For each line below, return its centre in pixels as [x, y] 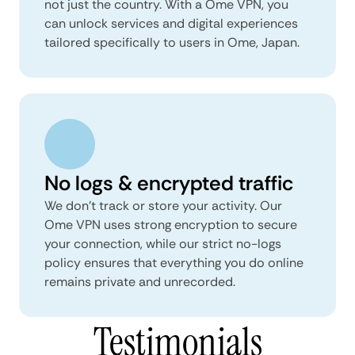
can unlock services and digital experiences [171, 23]
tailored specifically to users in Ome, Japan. [172, 42]
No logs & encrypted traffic [169, 183]
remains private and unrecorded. [140, 282]
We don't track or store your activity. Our [163, 206]
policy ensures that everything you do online [174, 263]
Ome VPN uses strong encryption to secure [171, 225]
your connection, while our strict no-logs [163, 244]
